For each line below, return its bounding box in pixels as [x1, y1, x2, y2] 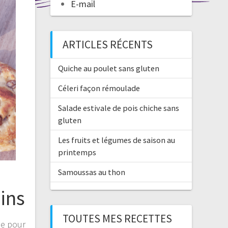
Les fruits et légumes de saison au [58, 135, 175, 145]
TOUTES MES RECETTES [63, 212, 172, 225]
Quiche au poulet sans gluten [58, 63, 159, 73]
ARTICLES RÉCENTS [63, 38, 153, 51]
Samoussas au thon [58, 167, 125, 177]
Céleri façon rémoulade [58, 83, 140, 93]
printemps [58, 147, 96, 157]
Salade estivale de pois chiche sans [58, 103, 179, 113]
